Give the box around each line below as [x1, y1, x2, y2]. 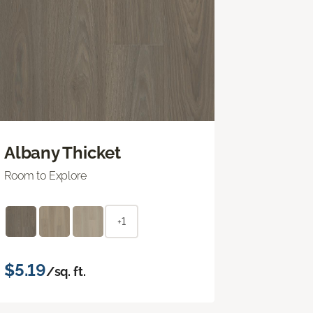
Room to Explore [4, 168, 87, 182]
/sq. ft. [45, 263, 86, 279]
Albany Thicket [4, 142, 121, 163]
